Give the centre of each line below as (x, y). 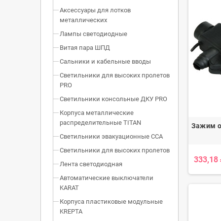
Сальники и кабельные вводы (105, 62)
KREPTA (71, 212)
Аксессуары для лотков (95, 10)
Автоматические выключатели (107, 178)
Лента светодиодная (91, 164)
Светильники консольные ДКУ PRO (113, 99)
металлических (83, 20)
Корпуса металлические (97, 113)
